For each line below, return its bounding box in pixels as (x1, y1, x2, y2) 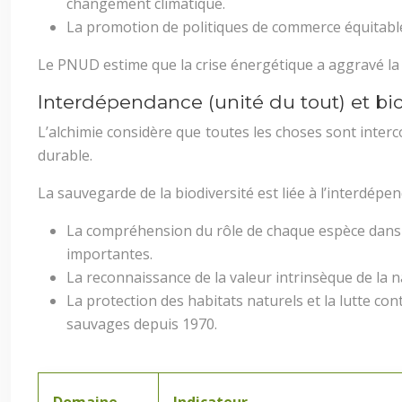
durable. (38, 145, 92, 165)
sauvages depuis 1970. (66, 314, 217, 334)
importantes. (66, 244, 153, 264)
